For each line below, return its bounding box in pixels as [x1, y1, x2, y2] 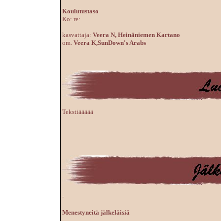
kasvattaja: [62, 31, 91, 38]
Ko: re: [62, 15, 80, 23]
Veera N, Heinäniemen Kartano [93, 31, 180, 38]
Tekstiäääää [62, 108, 93, 115]
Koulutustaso [62, 7, 99, 15]
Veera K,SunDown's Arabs [74, 39, 146, 46]
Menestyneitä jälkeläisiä [62, 209, 130, 216]
